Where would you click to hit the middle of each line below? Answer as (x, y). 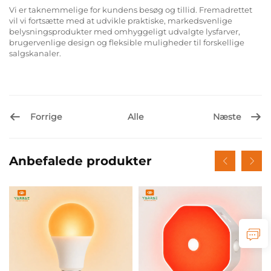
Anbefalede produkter (80, 161)
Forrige (46, 116)
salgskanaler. (35, 54)
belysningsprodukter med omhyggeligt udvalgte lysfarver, (125, 32)
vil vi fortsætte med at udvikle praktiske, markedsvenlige (121, 21)
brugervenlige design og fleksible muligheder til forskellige (127, 43)
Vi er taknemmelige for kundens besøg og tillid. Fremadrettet (131, 10)
